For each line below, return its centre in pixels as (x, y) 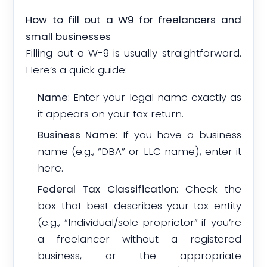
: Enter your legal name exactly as (155, 97)
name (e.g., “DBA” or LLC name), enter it (139, 151)
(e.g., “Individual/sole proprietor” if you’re (139, 222)
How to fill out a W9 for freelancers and (133, 19)
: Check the (209, 189)
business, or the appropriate (139, 255)
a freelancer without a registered (139, 239)
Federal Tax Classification (107, 189)
